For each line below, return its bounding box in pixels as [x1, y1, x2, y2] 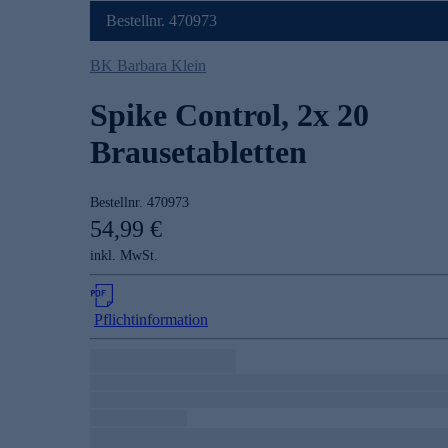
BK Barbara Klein [90, 57, 206, 75]
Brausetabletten [90, 133, 307, 170]
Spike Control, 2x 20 [90, 96, 369, 133]
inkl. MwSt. [90, 248, 158, 264]
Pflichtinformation [94, 311, 208, 329]
